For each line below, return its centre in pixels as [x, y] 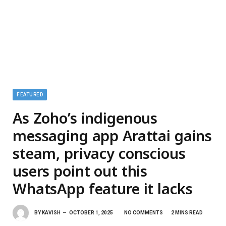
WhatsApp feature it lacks [103, 188]
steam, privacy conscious [99, 153]
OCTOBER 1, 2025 [91, 212]
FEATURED [30, 95]
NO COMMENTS [144, 212]
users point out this [80, 171]
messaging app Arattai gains [112, 135]
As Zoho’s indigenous [85, 118]
